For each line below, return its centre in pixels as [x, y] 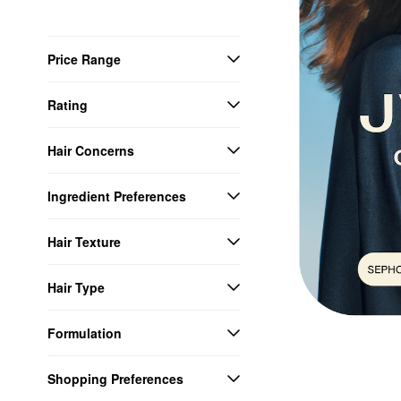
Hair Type [76, 287]
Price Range [84, 59]
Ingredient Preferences [117, 196]
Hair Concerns [91, 150]
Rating [68, 104]
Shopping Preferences [115, 378]
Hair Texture [84, 241]
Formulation [85, 333]
